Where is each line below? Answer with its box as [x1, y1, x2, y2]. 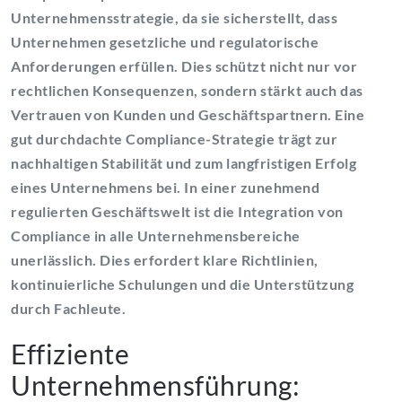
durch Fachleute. [11, 299, 126, 317]
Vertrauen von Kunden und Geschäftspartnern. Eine [11, 105, 364, 123]
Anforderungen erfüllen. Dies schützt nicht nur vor [11, 57, 357, 74]
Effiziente [11, 336, 129, 370]
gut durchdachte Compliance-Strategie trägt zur [11, 129, 337, 147]
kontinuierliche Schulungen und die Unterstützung [11, 275, 354, 293]
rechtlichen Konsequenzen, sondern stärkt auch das [11, 81, 363, 99]
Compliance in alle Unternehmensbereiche [11, 226, 301, 244]
